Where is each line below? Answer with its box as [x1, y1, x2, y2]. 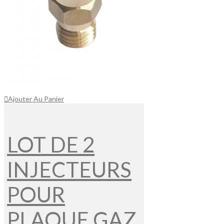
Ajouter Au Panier [8, 94, 64, 103]
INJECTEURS [7, 157, 131, 182]
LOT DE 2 [7, 132, 94, 157]
